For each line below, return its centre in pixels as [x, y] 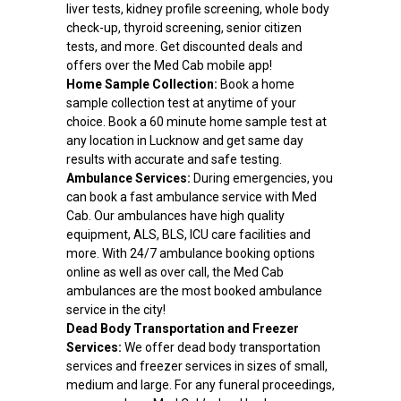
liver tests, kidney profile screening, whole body [197, 9]
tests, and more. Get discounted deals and [184, 47]
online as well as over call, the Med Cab [175, 273]
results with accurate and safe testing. [174, 160]
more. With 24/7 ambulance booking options [190, 254]
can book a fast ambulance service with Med [191, 197]
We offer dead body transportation [221, 348]
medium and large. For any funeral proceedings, [200, 385]
